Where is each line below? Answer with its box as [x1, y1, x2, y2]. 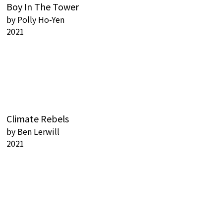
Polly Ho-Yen [17, 13, 65, 26]
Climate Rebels [6, 112, 69, 125]
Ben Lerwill [17, 125, 59, 138]
